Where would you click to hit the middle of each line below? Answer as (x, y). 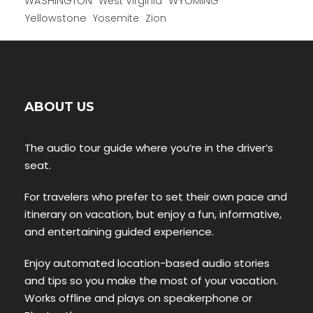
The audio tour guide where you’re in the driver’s (149, 148)
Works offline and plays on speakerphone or (138, 298)
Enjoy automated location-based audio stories (147, 263)
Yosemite (116, 19)
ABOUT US (59, 107)
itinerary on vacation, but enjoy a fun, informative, (153, 214)
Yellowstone (56, 19)
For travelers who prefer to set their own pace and (156, 197)
